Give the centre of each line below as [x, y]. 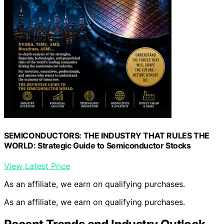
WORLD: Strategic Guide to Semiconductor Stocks [97, 145]
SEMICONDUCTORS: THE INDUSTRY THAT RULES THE [107, 135]
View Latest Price [37, 166]
